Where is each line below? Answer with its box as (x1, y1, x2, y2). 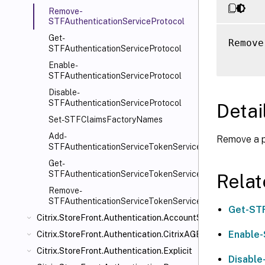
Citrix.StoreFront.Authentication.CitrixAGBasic (37, 230, 217, 239)
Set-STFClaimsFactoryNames (49, 115, 163, 124)
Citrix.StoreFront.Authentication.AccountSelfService (37, 213, 241, 222)
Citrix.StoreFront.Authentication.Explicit (37, 246, 192, 256)
